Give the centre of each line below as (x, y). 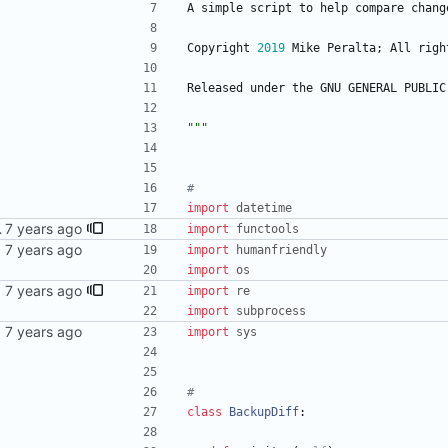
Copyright (218, 48)
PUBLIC (425, 88)
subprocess (271, 311)
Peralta (351, 48)
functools (267, 229)
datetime (264, 208)
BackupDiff (264, 412)
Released (215, 88)
